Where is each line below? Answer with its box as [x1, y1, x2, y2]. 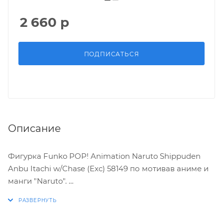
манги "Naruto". [8, 176, 69, 186]
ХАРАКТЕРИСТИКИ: [8, 201, 84, 211]
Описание [8, 122, 61, 134]
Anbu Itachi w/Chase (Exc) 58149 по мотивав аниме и [8, 163, 209, 173]
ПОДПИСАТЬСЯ [84, 50, 139, 58]
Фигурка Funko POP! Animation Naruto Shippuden [8, 151, 201, 161]
